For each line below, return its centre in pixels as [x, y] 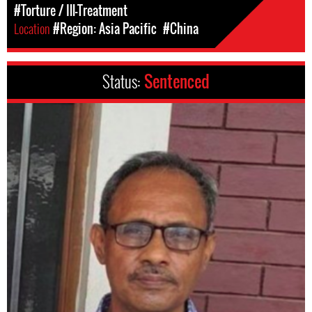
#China [181, 29]
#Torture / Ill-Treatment [71, 11]
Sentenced [177, 82]
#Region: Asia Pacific [105, 29]
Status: [123, 82]
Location [33, 29]
